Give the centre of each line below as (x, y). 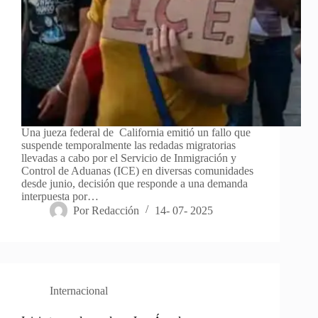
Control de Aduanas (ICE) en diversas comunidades (137, 170)
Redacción (116, 210)
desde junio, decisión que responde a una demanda (135, 183)
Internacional (79, 290)
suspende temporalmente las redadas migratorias (128, 145)
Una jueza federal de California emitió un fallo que (136, 132)
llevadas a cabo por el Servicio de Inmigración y (129, 158)
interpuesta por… (60, 196)
